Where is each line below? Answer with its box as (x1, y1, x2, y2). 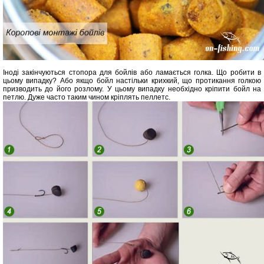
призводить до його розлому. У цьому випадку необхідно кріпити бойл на (3, 85, 261, 93)
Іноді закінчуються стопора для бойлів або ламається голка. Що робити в (3, 68, 261, 77)
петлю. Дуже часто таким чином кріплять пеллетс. (3, 93, 170, 101)
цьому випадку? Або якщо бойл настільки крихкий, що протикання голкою (3, 77, 261, 85)
